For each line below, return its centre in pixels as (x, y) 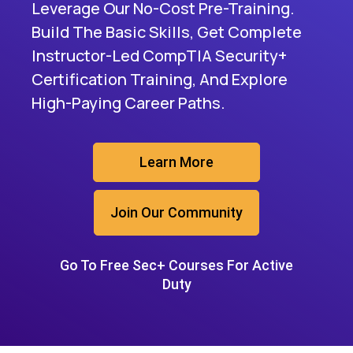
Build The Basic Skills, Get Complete (167, 32)
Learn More (176, 162)
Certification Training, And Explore (160, 79)
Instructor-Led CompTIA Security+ (159, 56)
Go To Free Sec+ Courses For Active (176, 265)
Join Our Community (176, 212)
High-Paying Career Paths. (128, 103)
